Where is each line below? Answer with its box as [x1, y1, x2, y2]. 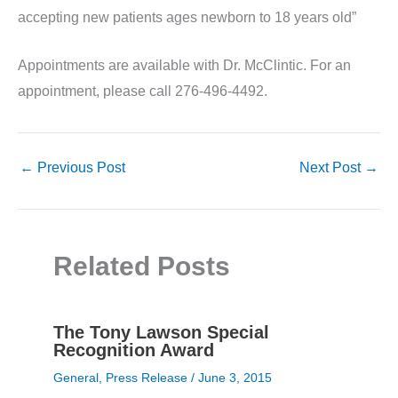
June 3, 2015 [198, 370, 272, 386]
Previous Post [34, 160, 125, 176]
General [53, 370, 99, 386]
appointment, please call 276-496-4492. [18, 84, 267, 99]
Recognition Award [53, 340, 214, 361]
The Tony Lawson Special [53, 322, 269, 343]
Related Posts [53, 251, 230, 282]
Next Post [299, 160, 364, 176]
